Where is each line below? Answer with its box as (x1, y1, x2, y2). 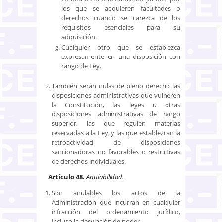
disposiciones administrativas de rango (52, 109, 180, 118)
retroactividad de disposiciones (52, 137, 180, 147)
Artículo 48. (48, 172, 85, 181)
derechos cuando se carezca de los (61, 13, 180, 22)
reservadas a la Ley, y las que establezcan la (52, 128, 180, 137)
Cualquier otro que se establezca (61, 42, 180, 52)
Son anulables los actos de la (52, 188, 180, 197)
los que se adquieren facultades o (61, 3, 180, 13)
